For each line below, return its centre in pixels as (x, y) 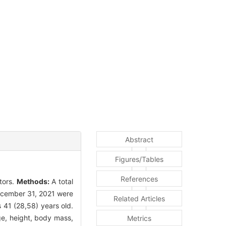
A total (61, 181)
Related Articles (139, 198)
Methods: (33, 181)
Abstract (139, 139)
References (139, 179)
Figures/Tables (139, 159)
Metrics (139, 218)
